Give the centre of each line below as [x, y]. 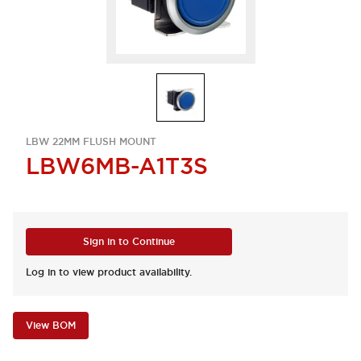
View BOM [51, 326]
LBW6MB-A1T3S [117, 166]
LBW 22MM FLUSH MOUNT [91, 142]
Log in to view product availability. [109, 272]
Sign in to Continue [129, 242]
